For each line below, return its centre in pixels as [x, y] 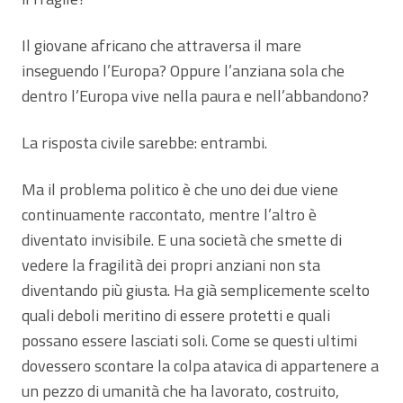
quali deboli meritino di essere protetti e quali [176, 315]
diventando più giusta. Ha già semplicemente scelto [196, 290]
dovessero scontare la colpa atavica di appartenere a [200, 365]
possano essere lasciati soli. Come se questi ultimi [189, 340]
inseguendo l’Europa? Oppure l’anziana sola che [183, 70]
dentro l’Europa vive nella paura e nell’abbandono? [195, 95]
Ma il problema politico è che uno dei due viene [180, 189]
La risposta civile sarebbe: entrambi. [144, 142]
